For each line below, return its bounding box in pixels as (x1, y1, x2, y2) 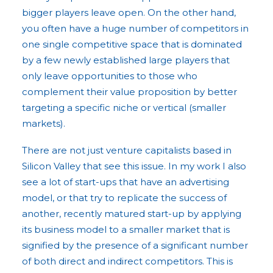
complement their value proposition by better (22, 86, 237, 97)
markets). (22, 118, 65, 129)
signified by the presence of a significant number (22, 239, 248, 251)
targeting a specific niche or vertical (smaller (22, 102, 226, 113)
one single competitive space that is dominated (22, 38, 242, 50)
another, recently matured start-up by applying (22, 208, 241, 219)
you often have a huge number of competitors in (22, 23, 249, 34)
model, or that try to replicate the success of (22, 192, 227, 204)
